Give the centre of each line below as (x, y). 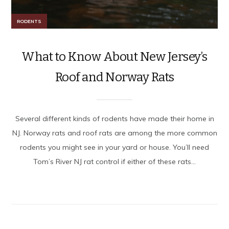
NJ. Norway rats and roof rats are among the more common (114, 133)
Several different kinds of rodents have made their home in (114, 118)
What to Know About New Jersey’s (114, 56)
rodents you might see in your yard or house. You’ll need (114, 147)
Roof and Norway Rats (114, 77)
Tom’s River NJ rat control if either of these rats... (114, 161)
